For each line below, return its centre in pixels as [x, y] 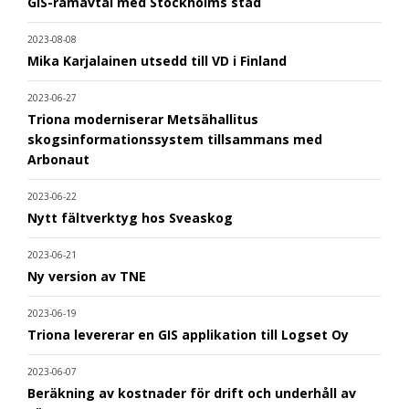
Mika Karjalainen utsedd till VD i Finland [157, 60]
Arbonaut [58, 159]
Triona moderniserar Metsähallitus [143, 119]
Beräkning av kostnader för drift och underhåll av [192, 393]
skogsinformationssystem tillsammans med [175, 139]
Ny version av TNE [87, 276]
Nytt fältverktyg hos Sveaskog [130, 217]
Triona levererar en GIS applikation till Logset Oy [188, 334]
